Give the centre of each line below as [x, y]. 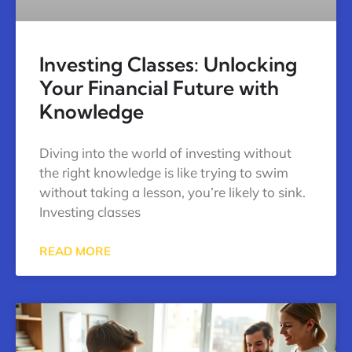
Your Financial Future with [159, 88]
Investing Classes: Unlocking [168, 64]
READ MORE [75, 251]
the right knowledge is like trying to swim [164, 173]
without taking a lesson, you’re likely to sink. [172, 192]
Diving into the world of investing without [165, 153]
